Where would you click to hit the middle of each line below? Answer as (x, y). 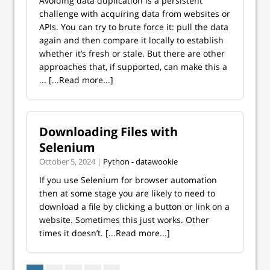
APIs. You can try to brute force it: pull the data (134, 27)
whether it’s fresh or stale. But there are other (132, 53)
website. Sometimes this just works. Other (124, 220)
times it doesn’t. (72, 233)
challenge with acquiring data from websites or (135, 14)
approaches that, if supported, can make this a (133, 67)
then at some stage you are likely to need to (127, 193)
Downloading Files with (108, 132)
